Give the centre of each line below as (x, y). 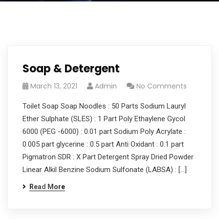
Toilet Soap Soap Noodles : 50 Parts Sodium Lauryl (104, 106)
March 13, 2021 (54, 86)
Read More (47, 187)
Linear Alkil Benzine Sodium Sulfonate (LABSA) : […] (105, 170)
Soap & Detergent (71, 69)
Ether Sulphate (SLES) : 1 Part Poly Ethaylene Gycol (104, 119)
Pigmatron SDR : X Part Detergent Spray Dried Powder (108, 157)
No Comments (162, 86)
